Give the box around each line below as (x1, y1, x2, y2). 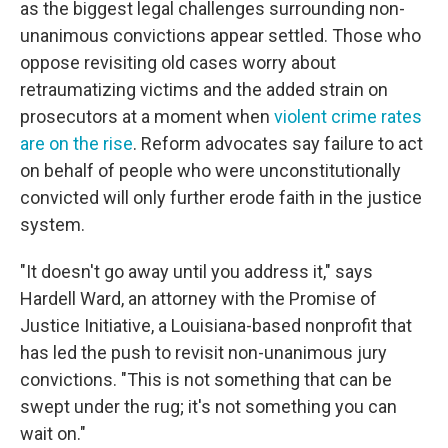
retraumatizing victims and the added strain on (20, 79, 388, 100)
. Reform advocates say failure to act (133, 133, 423, 154)
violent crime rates (274, 106, 422, 127)
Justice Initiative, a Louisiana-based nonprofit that (20, 315, 412, 336)
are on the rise (20, 133, 133, 154)
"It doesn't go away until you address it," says (20, 261, 373, 282)
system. (20, 214, 85, 235)
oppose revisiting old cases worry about (20, 52, 336, 73)
